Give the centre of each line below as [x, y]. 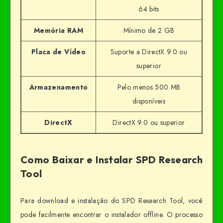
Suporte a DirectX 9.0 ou [149, 52]
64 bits [149, 9]
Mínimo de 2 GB [149, 30]
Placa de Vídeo [58, 52]
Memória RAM [58, 30]
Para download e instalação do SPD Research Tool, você [111, 200]
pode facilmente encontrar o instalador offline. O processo [111, 214]
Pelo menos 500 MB [149, 87]
